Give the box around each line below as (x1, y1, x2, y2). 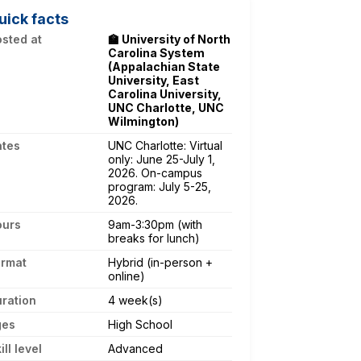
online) (108, 268, 145, 283)
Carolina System (108, 45, 205, 60)
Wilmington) (108, 114, 179, 128)
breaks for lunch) (108, 230, 200, 245)
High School (108, 317, 172, 331)
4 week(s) (108, 293, 163, 307)
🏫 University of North (108, 31, 230, 46)
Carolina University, (108, 86, 222, 101)
